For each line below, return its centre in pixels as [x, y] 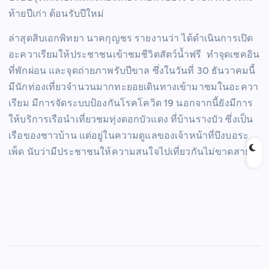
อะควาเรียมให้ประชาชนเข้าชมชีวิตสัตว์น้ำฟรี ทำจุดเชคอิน [134, 55]
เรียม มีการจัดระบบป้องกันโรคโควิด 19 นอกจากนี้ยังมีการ [131, 103]
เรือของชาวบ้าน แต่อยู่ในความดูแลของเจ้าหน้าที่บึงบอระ [128, 136]
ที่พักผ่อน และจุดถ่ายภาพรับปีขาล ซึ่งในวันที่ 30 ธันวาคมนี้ [132, 71]
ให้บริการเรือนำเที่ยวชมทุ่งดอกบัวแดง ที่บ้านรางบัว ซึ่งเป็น [131, 119]
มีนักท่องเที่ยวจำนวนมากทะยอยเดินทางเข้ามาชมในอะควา [133, 87]
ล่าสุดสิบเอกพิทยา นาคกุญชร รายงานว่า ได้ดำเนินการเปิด [131, 38]
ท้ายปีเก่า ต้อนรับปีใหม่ [56, 14]
